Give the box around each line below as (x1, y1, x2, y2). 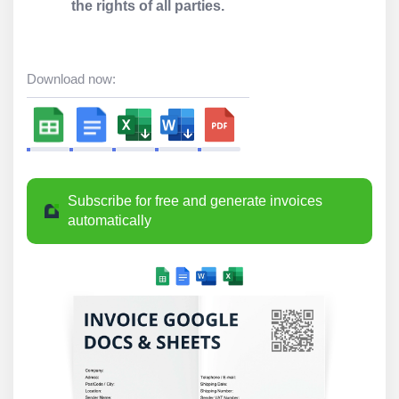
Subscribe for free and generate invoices (68, 193, 322, 208)
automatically (68, 213, 151, 228)
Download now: (27, 71, 116, 86)
